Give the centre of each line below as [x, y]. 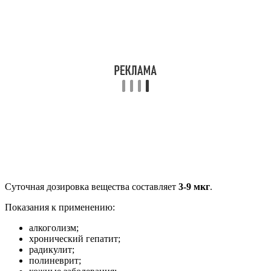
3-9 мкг [194, 186]
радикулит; [52, 249]
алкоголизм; [54, 227]
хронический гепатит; [75, 238]
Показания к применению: [60, 207]
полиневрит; [55, 260]
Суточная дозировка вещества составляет [92, 186]
